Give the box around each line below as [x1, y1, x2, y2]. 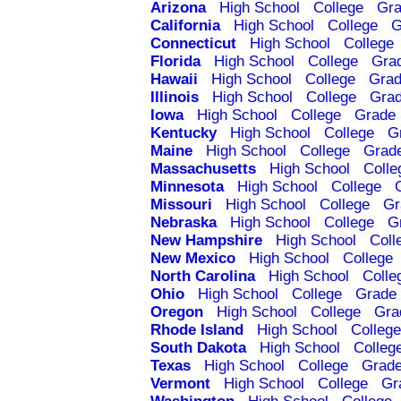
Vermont [150, 375, 210, 393]
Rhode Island [150, 321, 243, 339]
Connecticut [150, 35, 236, 53]
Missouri [150, 196, 212, 214]
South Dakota [150, 339, 246, 357]
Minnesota [150, 178, 224, 196]
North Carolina [150, 268, 255, 286]
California [150, 17, 220, 35]
